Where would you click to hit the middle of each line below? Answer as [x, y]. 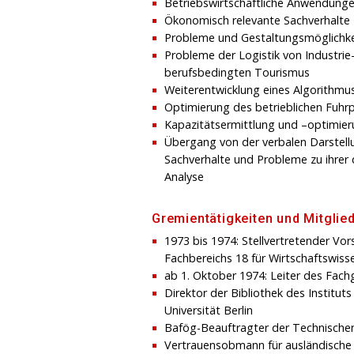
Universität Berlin [209, 310]
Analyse [184, 176]
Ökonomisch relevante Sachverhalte [257, 20]
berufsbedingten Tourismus [237, 72]
